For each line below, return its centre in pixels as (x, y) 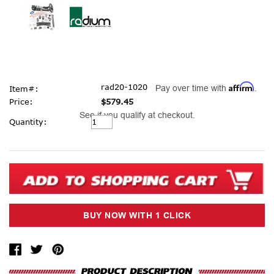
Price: (21, 101)
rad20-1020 (124, 87)
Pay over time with (192, 88)
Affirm (242, 86)
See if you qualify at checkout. (137, 115)
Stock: (22, 129)
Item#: (24, 88)
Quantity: (28, 121)
